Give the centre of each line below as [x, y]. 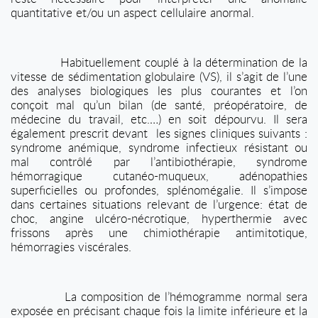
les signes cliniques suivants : [231, 133]
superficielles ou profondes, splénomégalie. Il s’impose [159, 190]
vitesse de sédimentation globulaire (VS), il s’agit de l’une [159, 76]
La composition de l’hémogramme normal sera [186, 296]
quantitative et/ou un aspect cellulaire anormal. [132, 12]
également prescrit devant [79, 133]
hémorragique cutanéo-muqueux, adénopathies [159, 176]
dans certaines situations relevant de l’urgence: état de [159, 204]
